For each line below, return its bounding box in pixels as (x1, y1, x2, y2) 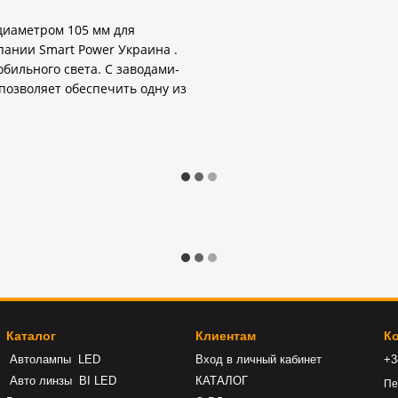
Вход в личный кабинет (195, 353, 322, 367)
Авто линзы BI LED (6, 374, 116, 388)
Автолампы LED (6, 353, 104, 367)
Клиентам (195, 329, 256, 344)
